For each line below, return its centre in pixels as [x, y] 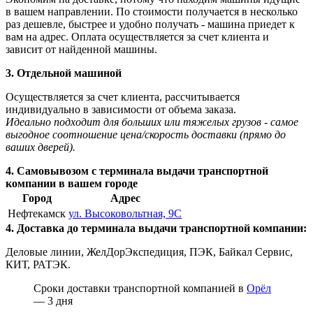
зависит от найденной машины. [81, 49]
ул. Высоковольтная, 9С [125, 213]
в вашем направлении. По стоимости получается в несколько [152, 11]
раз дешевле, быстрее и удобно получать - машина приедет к [150, 24]
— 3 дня [53, 300]
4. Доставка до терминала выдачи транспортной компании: [156, 228]
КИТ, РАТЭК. [38, 264]
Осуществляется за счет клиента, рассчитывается [123, 96]
